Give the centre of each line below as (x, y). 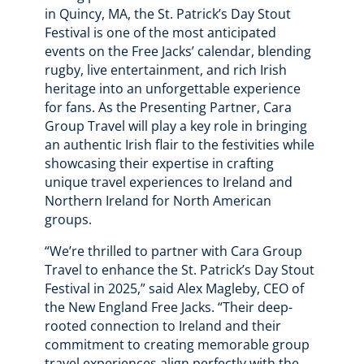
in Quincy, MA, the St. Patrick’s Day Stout (167, 14)
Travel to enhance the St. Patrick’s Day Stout (179, 270)
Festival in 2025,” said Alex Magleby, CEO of (174, 289)
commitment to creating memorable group (177, 345)
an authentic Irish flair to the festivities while (179, 145)
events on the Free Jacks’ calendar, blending (178, 52)
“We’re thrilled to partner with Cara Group (173, 251)
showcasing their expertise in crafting (159, 164)
